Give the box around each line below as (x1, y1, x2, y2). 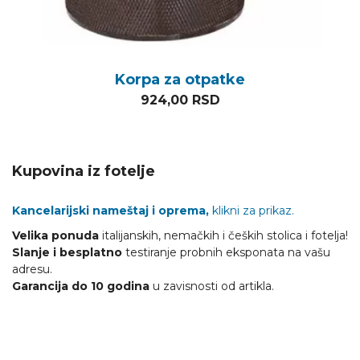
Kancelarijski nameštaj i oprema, (12, 202, 209, 218)
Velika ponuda (12, 227, 99, 243)
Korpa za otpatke (115, 70, 245, 88)
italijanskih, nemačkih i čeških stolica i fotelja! (99, 227, 348, 243)
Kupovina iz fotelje (12, 162, 155, 180)
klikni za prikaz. (209, 202, 294, 218)
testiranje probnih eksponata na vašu (122, 244, 330, 260)
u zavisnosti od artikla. (149, 278, 274, 293)
